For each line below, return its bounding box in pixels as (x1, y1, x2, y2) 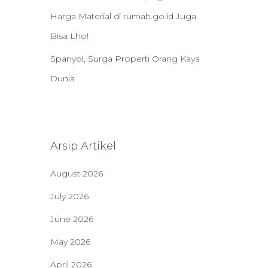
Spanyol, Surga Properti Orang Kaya (50, 53, 200, 64)
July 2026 (50, 191, 89, 202)
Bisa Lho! (50, 31, 89, 41)
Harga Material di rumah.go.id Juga (50, 11, 196, 22)
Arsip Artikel (50, 139, 116, 153)
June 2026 (50, 214, 93, 224)
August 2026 (50, 168, 103, 179)
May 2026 (50, 236, 90, 247)
